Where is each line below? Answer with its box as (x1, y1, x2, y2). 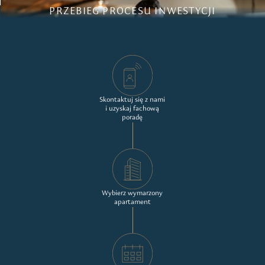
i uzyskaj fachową (105, 105, 160, 113)
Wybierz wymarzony (102, 189, 163, 197)
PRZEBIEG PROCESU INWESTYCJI (49, 6, 216, 17)
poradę (122, 114, 143, 122)
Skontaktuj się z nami (99, 96, 166, 104)
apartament (114, 198, 151, 206)
